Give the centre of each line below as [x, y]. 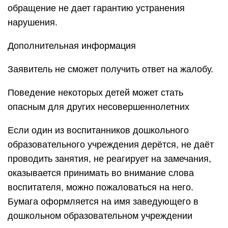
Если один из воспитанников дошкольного [98, 130]
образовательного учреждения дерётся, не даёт [111, 145]
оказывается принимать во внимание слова [101, 173]
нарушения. [33, 22]
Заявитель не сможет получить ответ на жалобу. [110, 69]
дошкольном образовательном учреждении [100, 216]
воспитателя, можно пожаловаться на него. [101, 187]
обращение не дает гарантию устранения [96, 8]
